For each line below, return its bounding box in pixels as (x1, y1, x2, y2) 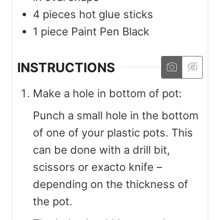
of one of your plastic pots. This (33, 126, 193, 139)
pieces (43, 7, 76, 21)
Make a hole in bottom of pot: (33, 86, 182, 100)
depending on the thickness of (33, 177, 188, 191)
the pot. (33, 194, 72, 208)
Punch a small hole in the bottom (33, 109, 198, 122)
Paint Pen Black (71, 25, 149, 38)
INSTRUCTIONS (17, 59, 115, 75)
